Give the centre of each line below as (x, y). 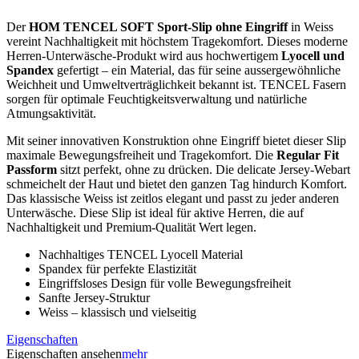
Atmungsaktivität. (51, 114)
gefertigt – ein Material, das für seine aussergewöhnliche (197, 71)
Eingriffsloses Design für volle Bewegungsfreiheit (165, 284)
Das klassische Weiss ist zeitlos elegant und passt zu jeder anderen (173, 199)
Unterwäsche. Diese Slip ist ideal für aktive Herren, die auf (155, 213)
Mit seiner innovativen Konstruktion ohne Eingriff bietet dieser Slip (176, 141)
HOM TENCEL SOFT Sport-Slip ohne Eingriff (158, 27)
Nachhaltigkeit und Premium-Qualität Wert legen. (131, 228)
